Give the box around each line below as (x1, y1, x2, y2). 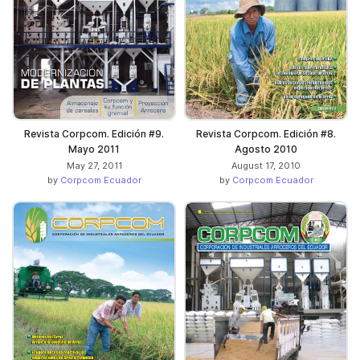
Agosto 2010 (235, 143, 297, 156)
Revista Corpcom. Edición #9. (24, 128, 164, 141)
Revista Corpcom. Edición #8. (196, 128, 336, 141)
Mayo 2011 (68, 143, 120, 156)
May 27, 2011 (66, 160, 122, 172)
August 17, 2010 (231, 160, 301, 172)
